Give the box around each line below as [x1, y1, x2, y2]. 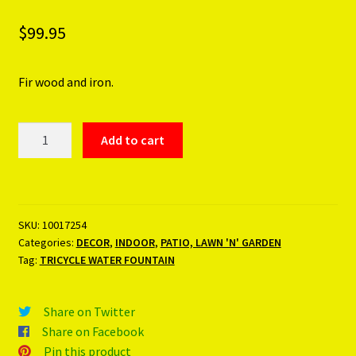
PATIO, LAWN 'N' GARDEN [160, 235, 281, 250]
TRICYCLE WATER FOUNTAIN [39, 253, 175, 268]
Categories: [17, 235, 76, 250]
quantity [17, 183, 64, 199]
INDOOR [114, 235, 155, 250]
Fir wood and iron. [17, 73, 114, 90]
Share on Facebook [41, 323, 144, 339]
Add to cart [101, 132, 165, 149]
